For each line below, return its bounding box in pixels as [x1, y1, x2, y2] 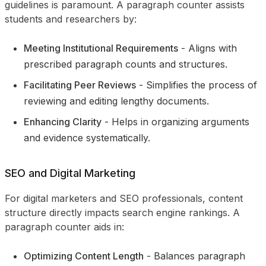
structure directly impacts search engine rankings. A [5, 207, 240, 218]
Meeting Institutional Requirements [24, 42, 178, 54]
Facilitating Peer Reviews [24, 79, 136, 91]
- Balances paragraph [147, 250, 245, 262]
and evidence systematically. [24, 132, 150, 144]
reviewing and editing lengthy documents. [24, 95, 209, 107]
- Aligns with [181, 42, 237, 54]
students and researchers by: [5, 13, 137, 25]
